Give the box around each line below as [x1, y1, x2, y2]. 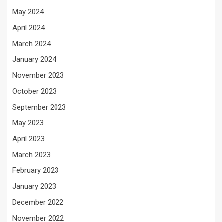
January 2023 [12, 182, 56, 191]
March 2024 [12, 39, 51, 48]
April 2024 [12, 23, 45, 32]
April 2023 [12, 134, 45, 143]
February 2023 [12, 166, 58, 175]
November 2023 [12, 71, 64, 80]
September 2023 [12, 103, 66, 111]
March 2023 [12, 150, 51, 159]
